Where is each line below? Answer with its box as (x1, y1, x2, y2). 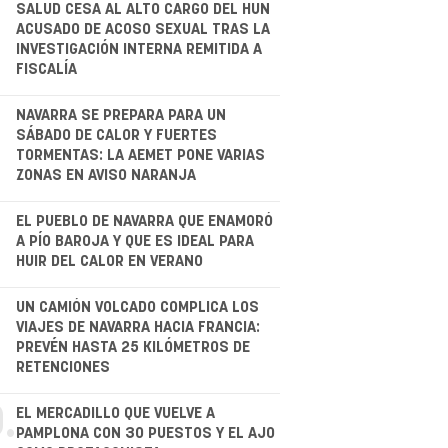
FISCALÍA (15, 61, 77, 77)
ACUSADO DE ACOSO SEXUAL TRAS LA (15, 21, 270, 37)
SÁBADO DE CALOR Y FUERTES (15, 127, 217, 143)
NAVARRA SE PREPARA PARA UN (15, 107, 226, 123)
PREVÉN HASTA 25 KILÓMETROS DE (15, 339, 250, 355)
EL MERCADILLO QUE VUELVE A (15, 405, 215, 421)
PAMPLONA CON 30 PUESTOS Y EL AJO (15, 425, 275, 441)
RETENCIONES (15, 359, 110, 375)
